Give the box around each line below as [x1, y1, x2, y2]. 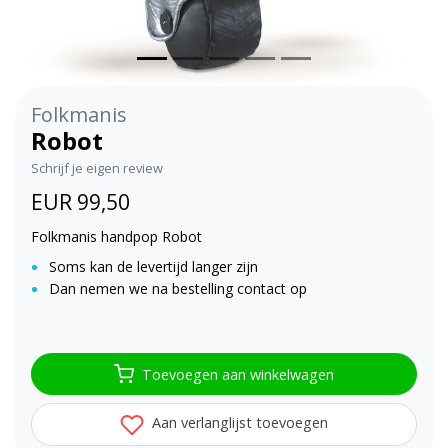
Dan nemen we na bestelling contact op [49, 279, 307, 299]
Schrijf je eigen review [31, 159, 163, 178]
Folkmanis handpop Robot [31, 227, 202, 247]
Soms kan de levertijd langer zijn [49, 257, 258, 277]
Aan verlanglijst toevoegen [148, 413, 328, 433]
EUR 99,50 [31, 188, 130, 217]
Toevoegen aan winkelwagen [142, 364, 334, 384]
